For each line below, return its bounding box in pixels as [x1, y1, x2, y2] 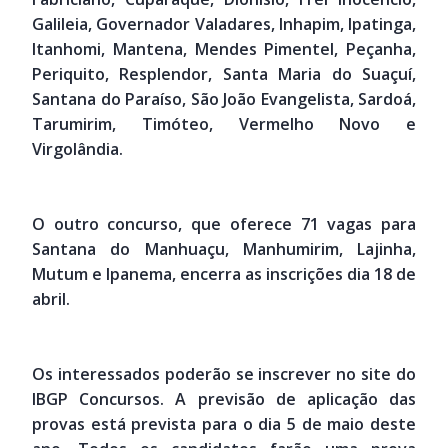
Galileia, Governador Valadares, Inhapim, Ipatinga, [32, 13, 416, 36]
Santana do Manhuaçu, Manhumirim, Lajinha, [32, 238, 416, 261]
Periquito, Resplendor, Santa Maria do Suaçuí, [32, 63, 416, 86]
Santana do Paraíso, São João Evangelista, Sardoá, [32, 88, 416, 111]
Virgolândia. [32, 138, 123, 161]
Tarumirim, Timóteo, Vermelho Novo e [32, 113, 416, 136]
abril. [32, 288, 70, 311]
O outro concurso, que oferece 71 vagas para [32, 213, 416, 236]
